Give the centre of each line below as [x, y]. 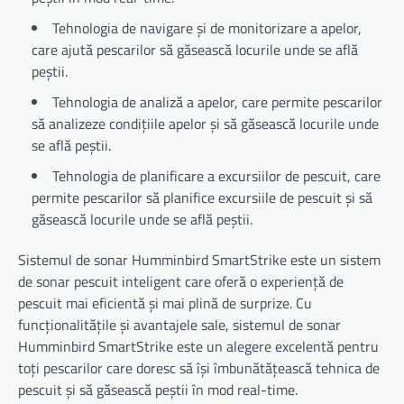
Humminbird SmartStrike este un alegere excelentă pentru [198, 347]
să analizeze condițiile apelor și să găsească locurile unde [205, 124]
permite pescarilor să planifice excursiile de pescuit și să [202, 198]
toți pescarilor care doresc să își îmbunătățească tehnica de [199, 368]
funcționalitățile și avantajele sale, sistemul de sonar [179, 325]
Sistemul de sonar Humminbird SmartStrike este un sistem [199, 260]
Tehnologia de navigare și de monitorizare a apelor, [207, 28]
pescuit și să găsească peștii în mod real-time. [158, 390]
